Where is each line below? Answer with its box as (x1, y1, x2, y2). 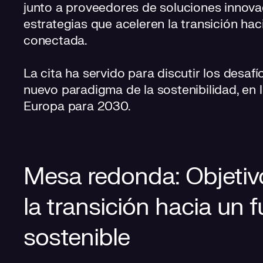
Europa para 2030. (23, 99, 131, 114)
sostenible (23, 223, 130, 253)
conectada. (23, 33, 88, 49)
